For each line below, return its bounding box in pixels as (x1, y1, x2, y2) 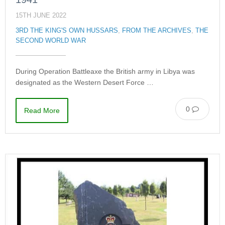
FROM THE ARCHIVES (122, 27, 191, 34)
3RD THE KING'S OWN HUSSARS (16, 27, 118, 34)
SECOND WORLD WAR (16, 37, 86, 44)
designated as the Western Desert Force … (16, 78, 154, 86)
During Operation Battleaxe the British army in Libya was (16, 67, 195, 75)
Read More (24, 106, 60, 115)
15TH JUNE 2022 (16, 12, 66, 19)
